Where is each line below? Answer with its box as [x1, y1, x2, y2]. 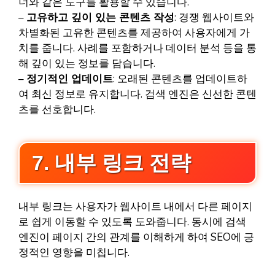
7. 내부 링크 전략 [32, 151, 191, 175]
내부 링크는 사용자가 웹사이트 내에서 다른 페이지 [18, 199, 252, 214]
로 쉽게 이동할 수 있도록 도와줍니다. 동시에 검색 [18, 215, 246, 230]
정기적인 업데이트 [26, 71, 113, 86]
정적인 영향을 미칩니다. [18, 246, 130, 260]
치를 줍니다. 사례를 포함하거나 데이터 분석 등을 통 [18, 41, 257, 55]
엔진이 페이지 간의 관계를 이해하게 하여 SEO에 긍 [18, 230, 254, 245]
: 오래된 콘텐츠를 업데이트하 [113, 71, 247, 86]
